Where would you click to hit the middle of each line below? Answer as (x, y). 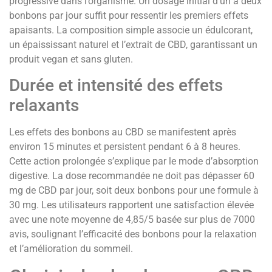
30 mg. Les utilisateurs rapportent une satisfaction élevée (131, 205)
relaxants (44, 106)
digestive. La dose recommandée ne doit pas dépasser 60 (132, 176)
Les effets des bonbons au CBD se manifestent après (123, 132)
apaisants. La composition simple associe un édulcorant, (131, 30)
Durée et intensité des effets (116, 86)
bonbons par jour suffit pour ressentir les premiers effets (129, 16)
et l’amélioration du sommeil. (71, 249)
